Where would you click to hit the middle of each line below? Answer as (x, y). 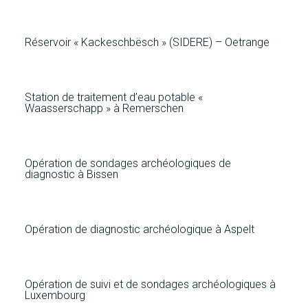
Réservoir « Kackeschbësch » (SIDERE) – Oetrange (147, 42)
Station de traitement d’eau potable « (113, 97)
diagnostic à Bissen (71, 174)
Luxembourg (55, 295)
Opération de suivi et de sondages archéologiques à (150, 284)
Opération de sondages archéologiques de (128, 163)
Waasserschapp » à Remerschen (104, 108)
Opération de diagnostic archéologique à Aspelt (139, 229)
